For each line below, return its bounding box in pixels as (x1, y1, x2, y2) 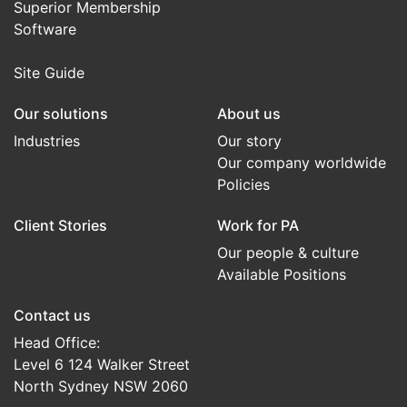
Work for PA (217, 216, 299, 235)
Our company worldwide (217, 154, 386, 173)
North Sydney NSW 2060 (14, 377, 188, 396)
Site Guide (14, 64, 84, 83)
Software (14, 20, 76, 39)
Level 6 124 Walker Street (14, 355, 190, 374)
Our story (217, 132, 282, 151)
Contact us (14, 306, 91, 325)
